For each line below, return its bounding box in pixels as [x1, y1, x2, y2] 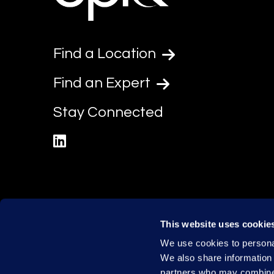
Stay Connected [53, 105, 163, 120]
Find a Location [53, 46, 159, 61]
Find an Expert [53, 75, 154, 91]
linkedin [66, 134, 116, 149]
